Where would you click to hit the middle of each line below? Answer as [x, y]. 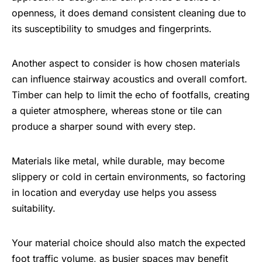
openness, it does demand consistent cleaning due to [129, 13]
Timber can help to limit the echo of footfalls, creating [131, 95]
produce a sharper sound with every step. [104, 127]
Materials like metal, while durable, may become [118, 161]
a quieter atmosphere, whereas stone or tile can [117, 111]
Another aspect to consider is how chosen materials [126, 63]
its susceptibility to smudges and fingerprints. [112, 29]
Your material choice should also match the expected [129, 243]
